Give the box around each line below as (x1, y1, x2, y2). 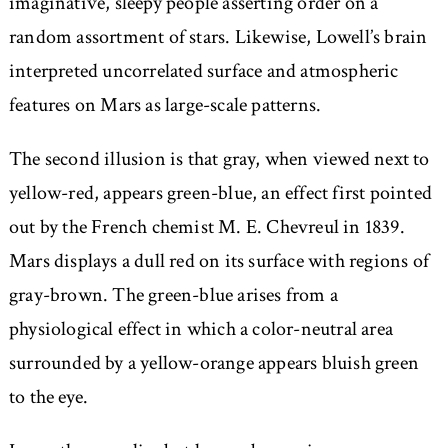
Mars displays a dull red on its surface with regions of (8, 248, 429, 275)
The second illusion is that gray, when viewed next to (8, 146, 430, 173)
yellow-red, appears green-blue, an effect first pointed (8, 180, 432, 207)
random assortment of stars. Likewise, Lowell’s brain (8, 24, 428, 51)
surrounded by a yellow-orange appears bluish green (8, 350, 419, 377)
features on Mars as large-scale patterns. (8, 92, 322, 119)
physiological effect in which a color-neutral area (8, 316, 393, 343)
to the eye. (8, 384, 89, 411)
